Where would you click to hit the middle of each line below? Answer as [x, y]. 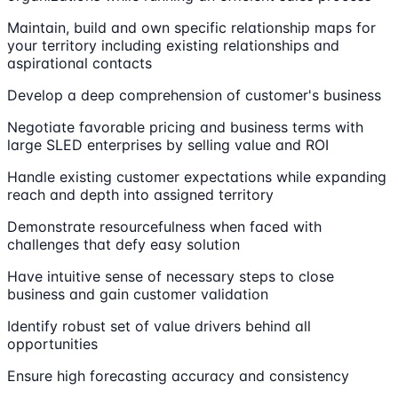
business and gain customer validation [138, 294]
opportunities [52, 343]
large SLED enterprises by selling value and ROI [168, 144]
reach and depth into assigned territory [140, 194]
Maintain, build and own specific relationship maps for [191, 27]
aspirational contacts [80, 63]
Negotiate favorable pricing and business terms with [185, 127]
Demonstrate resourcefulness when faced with [164, 226]
